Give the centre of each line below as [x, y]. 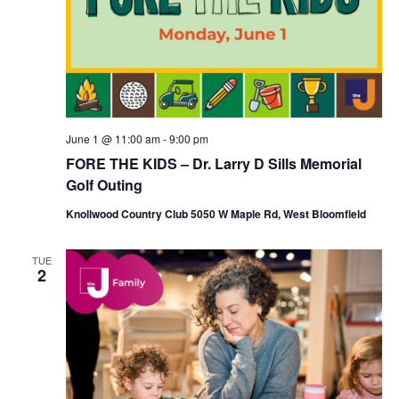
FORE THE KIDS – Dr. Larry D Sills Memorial [213, 163]
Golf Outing [104, 184]
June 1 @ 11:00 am [113, 138]
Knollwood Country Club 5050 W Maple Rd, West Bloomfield [216, 213]
